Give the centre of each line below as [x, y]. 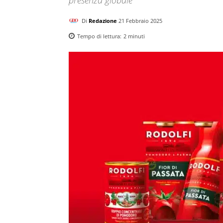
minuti [136, 36]
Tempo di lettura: [100, 36]
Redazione [103, 20]
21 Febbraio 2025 [140, 20]
